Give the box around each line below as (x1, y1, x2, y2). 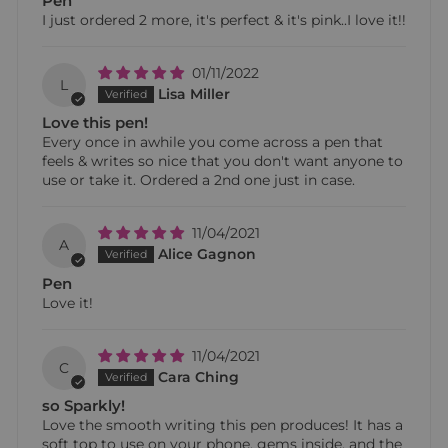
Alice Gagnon (158, 246, 257, 263)
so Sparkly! (42, 395, 125, 415)
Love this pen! (42, 113, 148, 133)
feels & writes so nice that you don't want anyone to (42, 153, 403, 170)
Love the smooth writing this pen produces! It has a (42, 416, 403, 433)
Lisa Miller (158, 86, 231, 103)
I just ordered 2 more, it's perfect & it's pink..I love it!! (42, 12, 406, 29)
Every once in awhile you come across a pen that (42, 134, 383, 151)
